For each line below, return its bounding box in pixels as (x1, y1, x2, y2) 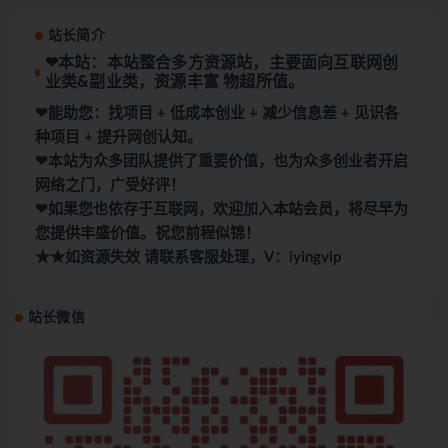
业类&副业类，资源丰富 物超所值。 (44, 73, 305, 90)
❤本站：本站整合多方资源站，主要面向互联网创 (44, 54, 399, 71)
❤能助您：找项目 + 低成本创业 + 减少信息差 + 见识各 (35, 105, 399, 121)
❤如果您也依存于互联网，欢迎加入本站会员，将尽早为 (35, 201, 408, 217)
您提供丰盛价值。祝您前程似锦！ (35, 225, 260, 241)
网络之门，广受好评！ (35, 177, 185, 193)
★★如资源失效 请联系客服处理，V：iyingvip (35, 249, 342, 265)
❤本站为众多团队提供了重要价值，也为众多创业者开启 (35, 153, 408, 169)
